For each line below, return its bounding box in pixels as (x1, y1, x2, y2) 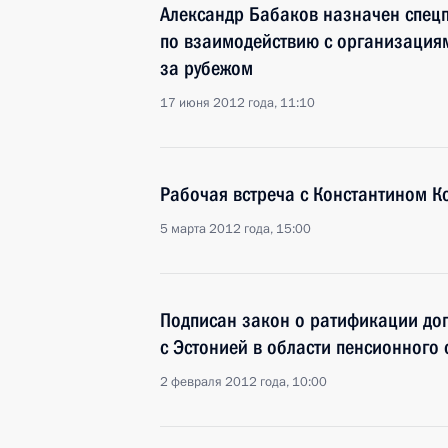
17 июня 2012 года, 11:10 (160, 94, 315, 112)
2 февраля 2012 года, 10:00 (160, 373, 327, 391)
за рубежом (160, 56, 253, 80)
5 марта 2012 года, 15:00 (160, 220, 311, 238)
